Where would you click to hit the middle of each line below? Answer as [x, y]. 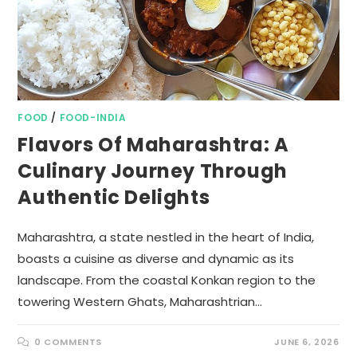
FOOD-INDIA [93, 117]
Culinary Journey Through [153, 171]
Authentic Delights [114, 197]
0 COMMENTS [69, 341]
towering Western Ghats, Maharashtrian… [140, 301]
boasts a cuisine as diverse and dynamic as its [156, 258]
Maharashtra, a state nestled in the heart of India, [166, 237]
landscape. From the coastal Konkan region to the [167, 280]
